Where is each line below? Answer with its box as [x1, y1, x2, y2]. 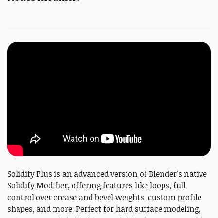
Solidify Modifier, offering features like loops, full [7, 180, 186, 191]
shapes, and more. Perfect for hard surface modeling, [7, 203, 200, 215]
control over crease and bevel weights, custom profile [7, 192, 201, 203]
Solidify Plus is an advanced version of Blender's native [7, 168, 207, 180]
